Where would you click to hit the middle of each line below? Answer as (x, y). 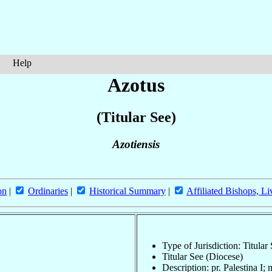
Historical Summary (127, 191)
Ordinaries (48, 191)
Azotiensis (136, 144)
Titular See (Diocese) (202, 256)
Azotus (136, 85)
